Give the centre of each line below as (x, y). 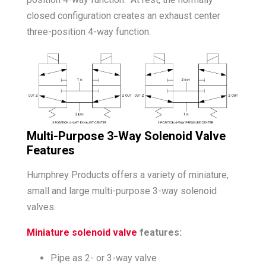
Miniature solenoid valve (82, 233)
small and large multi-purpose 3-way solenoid (121, 191)
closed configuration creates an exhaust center (123, 15)
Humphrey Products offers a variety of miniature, (127, 175)
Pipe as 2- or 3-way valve (103, 258)
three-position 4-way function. (88, 31)
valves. (41, 207)
